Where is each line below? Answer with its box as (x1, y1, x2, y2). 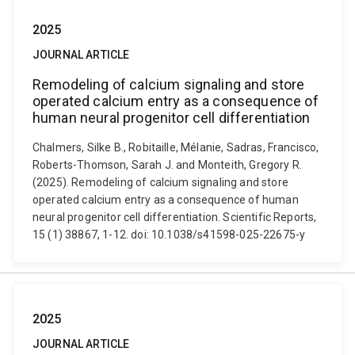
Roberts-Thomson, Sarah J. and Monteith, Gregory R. (32, 158, 303, 171)
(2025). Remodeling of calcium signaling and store (32, 176, 288, 189)
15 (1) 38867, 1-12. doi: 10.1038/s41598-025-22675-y (32, 228, 306, 241)
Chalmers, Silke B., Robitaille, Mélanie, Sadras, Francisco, (32, 141, 319, 154)
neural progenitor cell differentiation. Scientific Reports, (32, 211, 317, 223)
